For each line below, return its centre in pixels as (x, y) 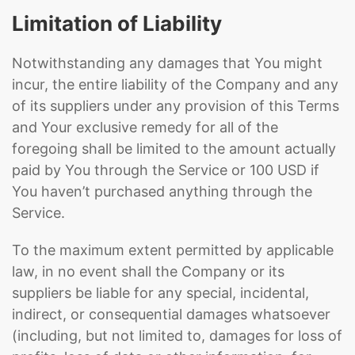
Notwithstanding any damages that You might (167, 63)
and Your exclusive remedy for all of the (145, 127)
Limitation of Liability (117, 23)
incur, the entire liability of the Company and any (175, 84)
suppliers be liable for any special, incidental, (160, 293)
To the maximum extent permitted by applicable (173, 250)
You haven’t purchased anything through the (162, 191)
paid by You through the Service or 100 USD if (166, 170)
